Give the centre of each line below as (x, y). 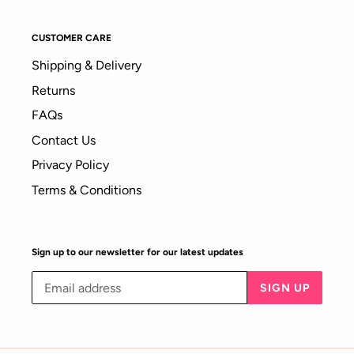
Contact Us (64, 140)
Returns (53, 90)
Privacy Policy (70, 165)
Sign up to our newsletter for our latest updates (137, 252)
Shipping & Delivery (87, 66)
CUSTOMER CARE (72, 38)
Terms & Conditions (87, 190)
